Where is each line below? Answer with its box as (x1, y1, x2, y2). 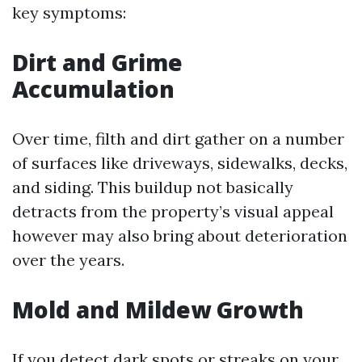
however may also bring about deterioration (12, 225, 347, 246)
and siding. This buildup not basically (12, 177, 293, 197)
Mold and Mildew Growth (12, 294, 304, 325)
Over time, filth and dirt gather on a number (12, 128, 344, 149)
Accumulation (12, 74, 175, 104)
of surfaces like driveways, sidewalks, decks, (12, 153, 347, 173)
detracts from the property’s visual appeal (12, 201, 334, 221)
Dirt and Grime (12, 47, 183, 78)
